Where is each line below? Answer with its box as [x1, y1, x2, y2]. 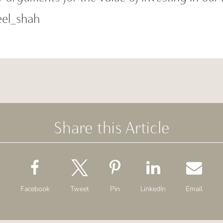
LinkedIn [140, 184, 166, 194]
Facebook [20, 184, 50, 194]
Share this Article [53, 117, 170, 137]
